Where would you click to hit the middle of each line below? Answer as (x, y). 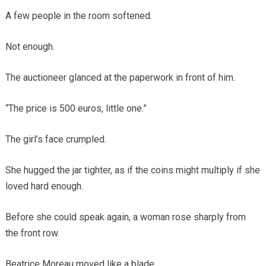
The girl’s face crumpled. (56, 139)
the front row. (32, 233)
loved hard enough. (44, 186)
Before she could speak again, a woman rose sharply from (125, 217)
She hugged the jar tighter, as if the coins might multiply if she (132, 170)
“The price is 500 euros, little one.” (76, 108)
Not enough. (30, 46)
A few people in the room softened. (78, 15)
